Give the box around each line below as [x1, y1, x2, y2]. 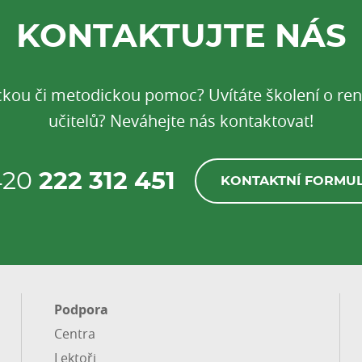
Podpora [54, 301, 109, 318]
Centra [54, 325, 96, 343]
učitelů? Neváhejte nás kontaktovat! [48, 110, 314, 132]
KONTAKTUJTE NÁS [15, 21, 347, 53]
